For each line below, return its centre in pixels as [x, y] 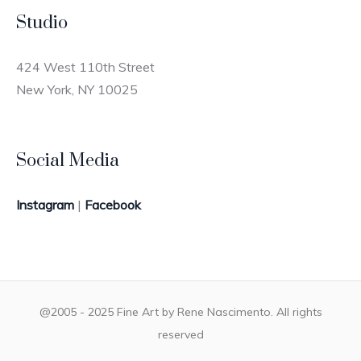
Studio [42, 23]
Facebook [113, 204]
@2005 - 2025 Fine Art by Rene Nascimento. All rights [180, 311]
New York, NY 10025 [77, 89]
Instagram [46, 204]
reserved [180, 334]
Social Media [68, 160]
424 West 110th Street [86, 66]
